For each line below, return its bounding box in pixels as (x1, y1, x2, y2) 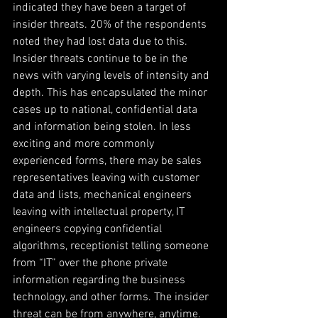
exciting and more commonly (13, 137, 157, 151)
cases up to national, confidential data (13, 103, 200, 117)
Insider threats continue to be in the (13, 52, 190, 66)
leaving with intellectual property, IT (13, 205, 187, 219)
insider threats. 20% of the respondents (13, 18, 209, 32)
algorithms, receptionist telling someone (13, 239, 212, 253)
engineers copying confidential (13, 222, 165, 236)
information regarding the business (13, 273, 188, 287)
